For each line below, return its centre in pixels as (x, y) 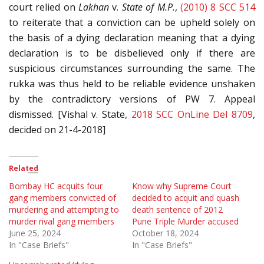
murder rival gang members (62, 221)
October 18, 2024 (165, 233)
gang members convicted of (62, 197)
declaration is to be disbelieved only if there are (132, 53)
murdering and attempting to (64, 209)
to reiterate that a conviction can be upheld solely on (132, 22)
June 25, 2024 (35, 233)
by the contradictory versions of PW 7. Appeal (132, 99)
